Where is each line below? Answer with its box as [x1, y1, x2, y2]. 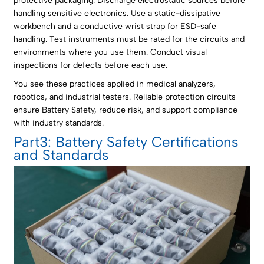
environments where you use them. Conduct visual [14, 47, 207, 58]
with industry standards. [14, 118, 104, 128]
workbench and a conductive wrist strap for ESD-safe [14, 21, 217, 32]
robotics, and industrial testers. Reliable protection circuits [14, 92, 236, 103]
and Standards [14, 146, 109, 164]
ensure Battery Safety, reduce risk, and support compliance [14, 105, 238, 115]
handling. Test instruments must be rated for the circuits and [14, 34, 245, 45]
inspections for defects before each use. [14, 60, 168, 71]
